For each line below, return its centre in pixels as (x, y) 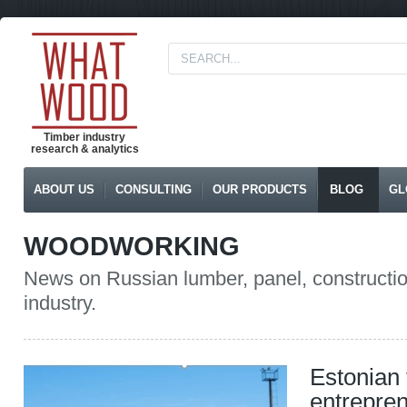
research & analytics (84, 149)
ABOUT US (64, 189)
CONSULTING (154, 189)
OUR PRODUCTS (260, 189)
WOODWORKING (132, 246)
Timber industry (84, 137)
